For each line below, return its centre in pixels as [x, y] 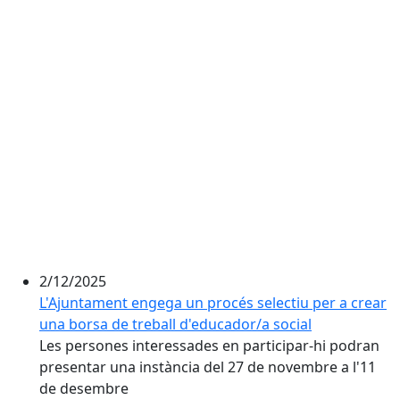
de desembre [86, 388]
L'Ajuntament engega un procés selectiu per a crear [213, 303]
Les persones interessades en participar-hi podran [209, 346]
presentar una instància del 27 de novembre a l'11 [208, 367]
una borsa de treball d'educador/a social [175, 324]
